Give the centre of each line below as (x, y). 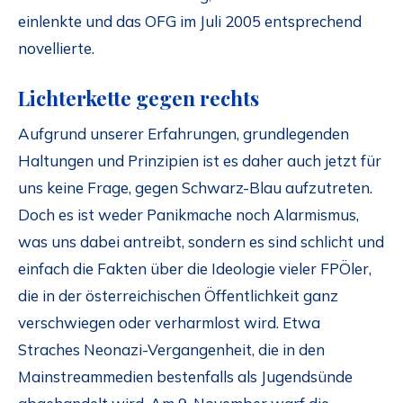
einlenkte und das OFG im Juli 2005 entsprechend (190, 21)
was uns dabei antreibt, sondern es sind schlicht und (201, 242)
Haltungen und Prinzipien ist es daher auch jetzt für (200, 161)
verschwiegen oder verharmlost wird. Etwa (169, 323)
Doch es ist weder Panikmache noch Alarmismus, (188, 215)
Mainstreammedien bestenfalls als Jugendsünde (185, 377)
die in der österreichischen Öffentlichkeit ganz (178, 296)
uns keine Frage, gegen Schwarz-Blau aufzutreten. (195, 188)
